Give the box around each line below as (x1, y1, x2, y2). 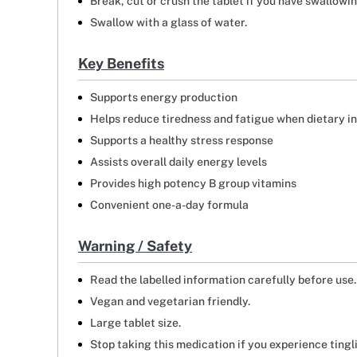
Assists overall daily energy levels (90, 155, 267, 169)
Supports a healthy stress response (90, 134, 273, 147)
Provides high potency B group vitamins (90, 177, 296, 190)
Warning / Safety (78, 237, 192, 255)
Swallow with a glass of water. (90, 16, 247, 29)
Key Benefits (78, 55, 164, 73)
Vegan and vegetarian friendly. (90, 295, 250, 308)
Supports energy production (90, 91, 237, 104)
